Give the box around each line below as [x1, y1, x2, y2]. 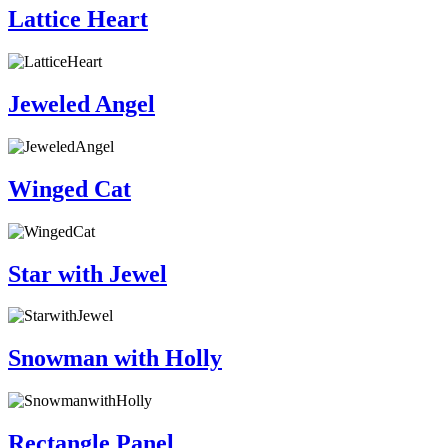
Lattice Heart [8, 6, 148, 33]
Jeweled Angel [8, 90, 155, 117]
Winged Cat [8, 175, 131, 202]
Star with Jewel [8, 260, 167, 287]
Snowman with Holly [8, 345, 222, 372]
